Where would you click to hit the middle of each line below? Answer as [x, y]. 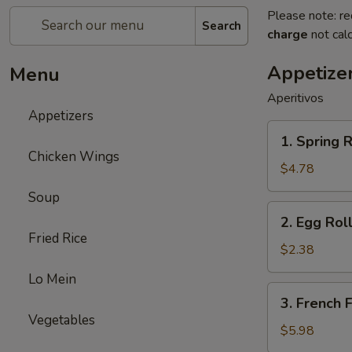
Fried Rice [58, 238]
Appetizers [61, 116]
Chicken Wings [74, 157]
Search [222, 26]
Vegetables [62, 320]
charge [288, 35]
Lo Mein [52, 279]
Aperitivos [295, 98]
